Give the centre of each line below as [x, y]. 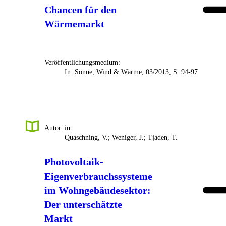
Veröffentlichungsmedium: [82, 62]
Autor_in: [58, 128]
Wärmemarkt [74, 23]
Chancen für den [80, 9]
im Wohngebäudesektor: [98, 190]
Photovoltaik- [74, 162]
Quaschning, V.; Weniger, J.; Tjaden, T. [121, 137]
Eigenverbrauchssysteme [98, 176]
